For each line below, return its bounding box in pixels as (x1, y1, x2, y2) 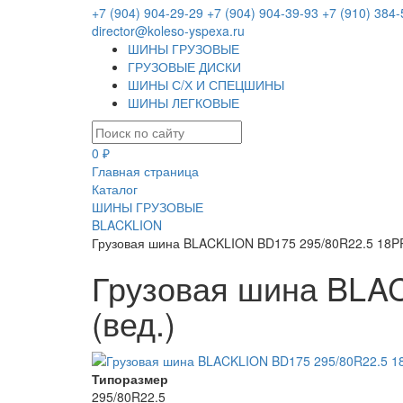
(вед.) (92, 300, 175, 346)
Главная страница (92, 162, 199, 181)
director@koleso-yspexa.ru (92, 22, 245, 40)
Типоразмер (92, 369, 168, 388)
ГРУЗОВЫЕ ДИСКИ (128, 58, 241, 76)
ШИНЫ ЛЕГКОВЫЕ (128, 94, 239, 112)
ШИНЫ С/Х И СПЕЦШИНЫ (128, 76, 284, 94)
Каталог (92, 180, 138, 199)
